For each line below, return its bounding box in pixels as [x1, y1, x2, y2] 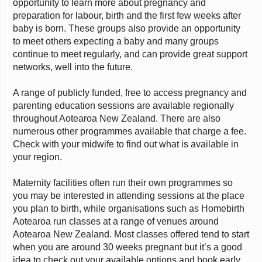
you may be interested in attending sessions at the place [13, 191, 244, 201]
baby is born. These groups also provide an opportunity [13, 23, 240, 33]
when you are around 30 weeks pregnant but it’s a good [13, 242, 242, 252]
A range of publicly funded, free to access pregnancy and [13, 88, 247, 98]
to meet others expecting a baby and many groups [13, 36, 219, 46]
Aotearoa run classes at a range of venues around [13, 216, 219, 226]
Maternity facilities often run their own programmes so [13, 178, 233, 188]
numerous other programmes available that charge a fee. [13, 126, 246, 136]
